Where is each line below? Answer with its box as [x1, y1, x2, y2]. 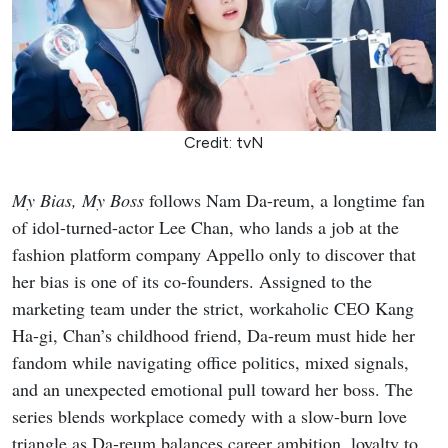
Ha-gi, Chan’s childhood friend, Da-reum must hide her [12, 322, 415, 347]
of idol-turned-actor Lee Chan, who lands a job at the [12, 214, 399, 239]
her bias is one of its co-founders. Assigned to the [12, 268, 372, 293]
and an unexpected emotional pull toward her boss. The [12, 376, 413, 401]
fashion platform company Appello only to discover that [12, 241, 416, 266]
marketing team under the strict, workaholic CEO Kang [12, 295, 414, 320]
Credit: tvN [184, 132, 264, 152]
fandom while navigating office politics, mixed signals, [12, 349, 409, 374]
